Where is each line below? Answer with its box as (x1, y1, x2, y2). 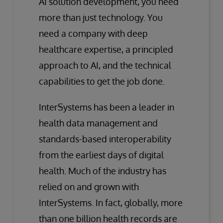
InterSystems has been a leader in (39, 101, 174, 112)
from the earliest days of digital (39, 149, 164, 160)
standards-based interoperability (39, 133, 171, 144)
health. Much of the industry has (39, 165, 166, 176)
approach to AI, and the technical (39, 59, 171, 71)
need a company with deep (39, 27, 148, 39)
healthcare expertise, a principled (39, 43, 173, 55)
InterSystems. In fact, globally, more (39, 197, 183, 208)
